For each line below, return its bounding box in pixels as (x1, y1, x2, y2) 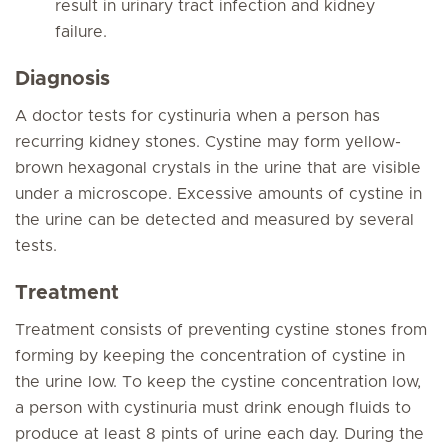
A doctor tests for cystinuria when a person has (15, 108, 380, 124)
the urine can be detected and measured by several (15, 212, 414, 228)
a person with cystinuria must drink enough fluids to (15, 400, 411, 416)
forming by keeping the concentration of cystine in (15, 348, 405, 364)
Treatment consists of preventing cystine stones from (15, 322, 427, 338)
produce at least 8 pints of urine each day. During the (15, 426, 424, 442)
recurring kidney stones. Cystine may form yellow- (15, 134, 401, 150)
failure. (55, 24, 107, 40)
